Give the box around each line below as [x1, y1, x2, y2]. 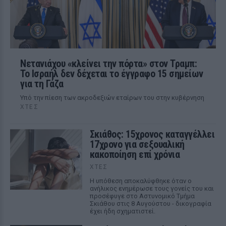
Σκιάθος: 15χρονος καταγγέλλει [89, 128, 215, 140]
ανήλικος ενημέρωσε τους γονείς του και [89, 185, 214, 192]
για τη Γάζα [20, 78, 64, 90]
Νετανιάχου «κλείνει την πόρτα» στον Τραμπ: [20, 58, 197, 70]
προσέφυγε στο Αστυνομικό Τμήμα [89, 192, 195, 200]
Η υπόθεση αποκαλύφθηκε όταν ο [89, 177, 192, 185]
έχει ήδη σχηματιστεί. [89, 207, 155, 215]
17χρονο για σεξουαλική [89, 138, 185, 150]
